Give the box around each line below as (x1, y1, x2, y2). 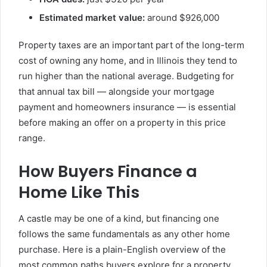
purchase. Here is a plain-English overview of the (18, 243, 226, 255)
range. (18, 132, 45, 144)
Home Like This (18, 181, 139, 204)
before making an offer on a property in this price (18, 117, 226, 129)
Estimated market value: (39, 12, 145, 24)
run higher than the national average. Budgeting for (18, 70, 234, 82)
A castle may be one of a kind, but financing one (18, 212, 219, 224)
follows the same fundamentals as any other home (18, 228, 230, 240)
